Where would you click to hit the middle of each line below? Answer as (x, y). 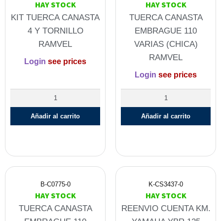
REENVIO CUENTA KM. (166, 209)
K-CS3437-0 (166, 184)
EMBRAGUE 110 (166, 31)
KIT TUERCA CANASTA (55, 18)
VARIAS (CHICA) (166, 44)
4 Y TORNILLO (55, 31)
